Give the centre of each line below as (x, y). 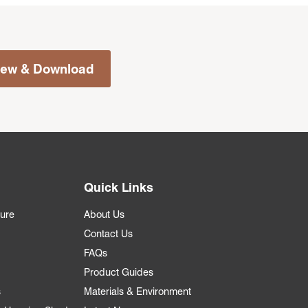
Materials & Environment (137, 291)
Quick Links (119, 188)
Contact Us (108, 234)
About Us (104, 214)
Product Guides (119, 272)
